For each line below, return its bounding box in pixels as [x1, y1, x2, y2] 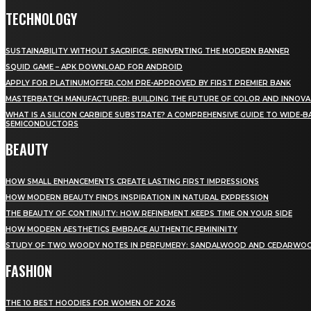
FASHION [6, 260, 52, 282]
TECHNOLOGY [6, 8, 77, 30]
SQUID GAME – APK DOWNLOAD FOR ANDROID [6, 62, 183, 72]
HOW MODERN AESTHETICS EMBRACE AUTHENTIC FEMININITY [6, 225, 237, 235]
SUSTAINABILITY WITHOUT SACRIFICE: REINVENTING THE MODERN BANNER [6, 47, 289, 56]
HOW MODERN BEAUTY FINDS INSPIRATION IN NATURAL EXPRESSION [6, 193, 269, 203]
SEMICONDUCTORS [6, 119, 78, 129]
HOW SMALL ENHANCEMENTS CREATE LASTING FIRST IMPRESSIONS [6, 177, 259, 187]
